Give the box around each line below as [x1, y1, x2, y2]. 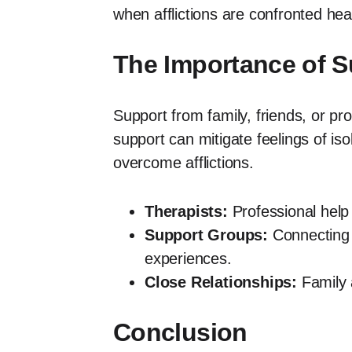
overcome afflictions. [113, 154, 254, 172]
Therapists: [145, 203, 228, 221]
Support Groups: [145, 226, 268, 244]
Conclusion [113, 318, 247, 347]
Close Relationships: [145, 273, 297, 291]
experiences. [145, 250, 232, 268]
